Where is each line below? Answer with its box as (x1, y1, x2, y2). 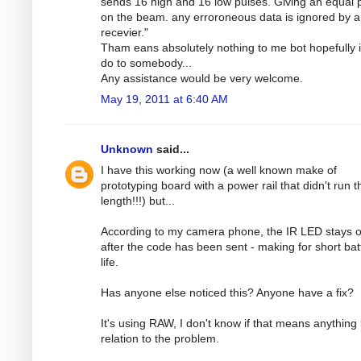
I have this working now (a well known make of (101, 163, 337, 176)
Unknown (101, 142, 153, 156)
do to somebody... (101, 56, 192, 69)
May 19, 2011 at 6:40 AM (101, 92, 228, 106)
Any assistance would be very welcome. (101, 71, 303, 85)
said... (153, 142, 189, 156)
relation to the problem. (101, 331, 219, 345)
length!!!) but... (101, 193, 175, 207)
